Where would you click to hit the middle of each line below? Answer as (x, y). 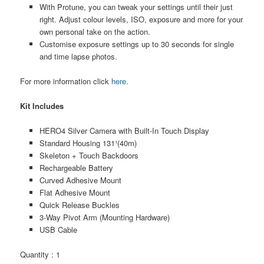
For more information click (66, 81)
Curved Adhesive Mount (80, 180)
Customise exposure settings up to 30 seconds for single (136, 44)
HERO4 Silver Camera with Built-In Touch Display (124, 131)
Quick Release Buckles (79, 205)
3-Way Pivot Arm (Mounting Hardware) (104, 217)
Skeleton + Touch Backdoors (89, 156)
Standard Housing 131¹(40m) (88, 143)
